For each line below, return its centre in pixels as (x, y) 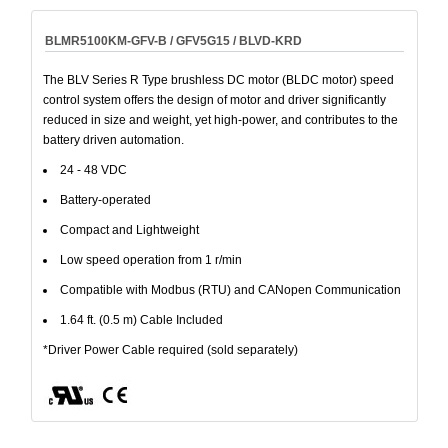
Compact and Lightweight (129, 229)
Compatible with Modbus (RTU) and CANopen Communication (230, 289)
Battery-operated (105, 199)
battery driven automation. (113, 139)
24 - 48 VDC (93, 169)
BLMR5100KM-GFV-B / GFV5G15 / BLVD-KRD (173, 40)
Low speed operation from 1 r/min (150, 259)
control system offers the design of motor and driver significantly (214, 99)
